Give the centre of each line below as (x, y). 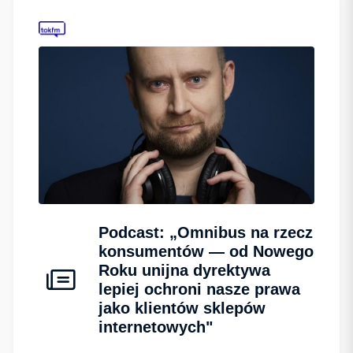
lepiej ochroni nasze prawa (199, 290)
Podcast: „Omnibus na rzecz (206, 233)
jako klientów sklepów (182, 308)
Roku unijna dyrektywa (184, 271)
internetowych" (156, 327)
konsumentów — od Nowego (206, 252)
